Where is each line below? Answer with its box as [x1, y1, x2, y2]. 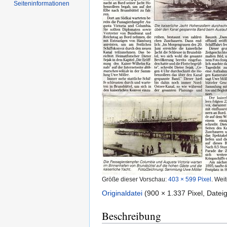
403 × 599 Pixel [168, 176, 211, 183]
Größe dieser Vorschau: [102, 176, 168, 183]
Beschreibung [102, 209, 161, 223]
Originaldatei [102, 189, 142, 198]
